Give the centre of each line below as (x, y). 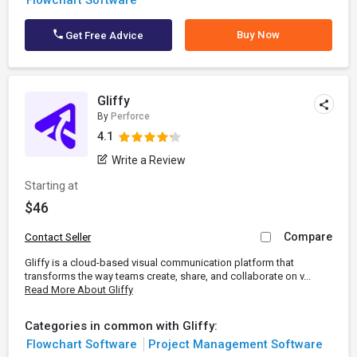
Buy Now (259, 35)
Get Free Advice (104, 35)
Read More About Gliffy (79, 290)
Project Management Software (235, 344)
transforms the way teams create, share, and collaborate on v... (168, 276)
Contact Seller (58, 237)
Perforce (131, 116)
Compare (308, 237)
